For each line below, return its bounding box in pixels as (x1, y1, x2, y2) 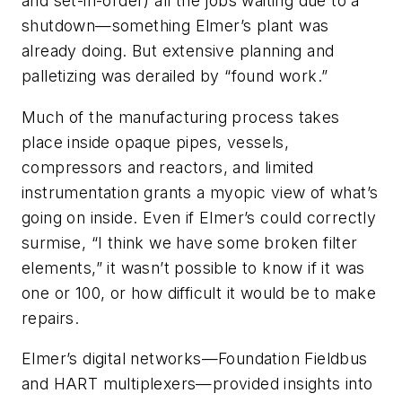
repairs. (22, 308, 80, 328)
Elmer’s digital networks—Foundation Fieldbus (22, 349, 368, 369)
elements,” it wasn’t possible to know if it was (22, 258, 365, 277)
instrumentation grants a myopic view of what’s (22, 182, 379, 202)
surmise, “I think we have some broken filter (22, 232, 358, 252)
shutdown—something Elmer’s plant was (22, 16, 329, 36)
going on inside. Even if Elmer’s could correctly (22, 207, 377, 227)
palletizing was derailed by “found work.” (22, 66, 328, 86)
